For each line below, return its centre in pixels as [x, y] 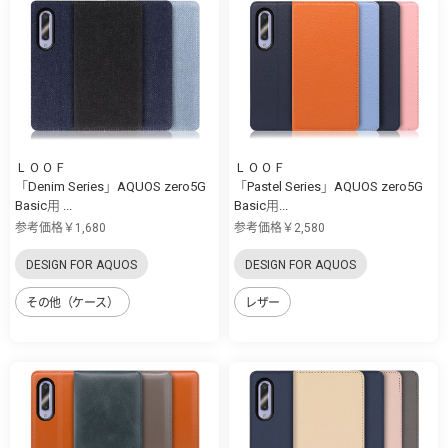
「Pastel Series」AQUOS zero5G [328, 187]
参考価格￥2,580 [279, 228]
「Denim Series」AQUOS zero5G [110, 187]
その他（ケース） [72, 303]
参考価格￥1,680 [60, 228]
